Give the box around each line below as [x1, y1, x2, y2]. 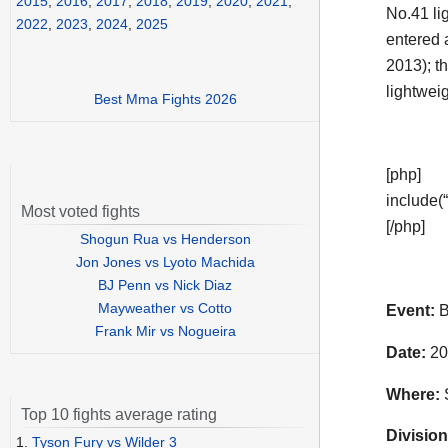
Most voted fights [21, 203, 140, 221]
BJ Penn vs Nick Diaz [98, 277, 232, 294]
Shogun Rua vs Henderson [79, 231, 251, 248]
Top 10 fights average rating [21, 406, 217, 424]
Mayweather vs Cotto [98, 300, 232, 317]
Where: [386, 385, 440, 403]
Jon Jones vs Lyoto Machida [75, 254, 255, 271]
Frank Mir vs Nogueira [94, 323, 236, 340]
